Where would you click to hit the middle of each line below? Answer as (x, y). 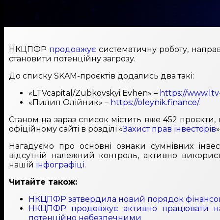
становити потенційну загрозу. (72, 59)
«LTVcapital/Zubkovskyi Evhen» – (94, 93)
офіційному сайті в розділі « (66, 129)
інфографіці (60, 165)
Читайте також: (43, 182)
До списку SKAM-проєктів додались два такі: (101, 76)
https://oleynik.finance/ (154, 103)
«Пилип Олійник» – (69, 103)
